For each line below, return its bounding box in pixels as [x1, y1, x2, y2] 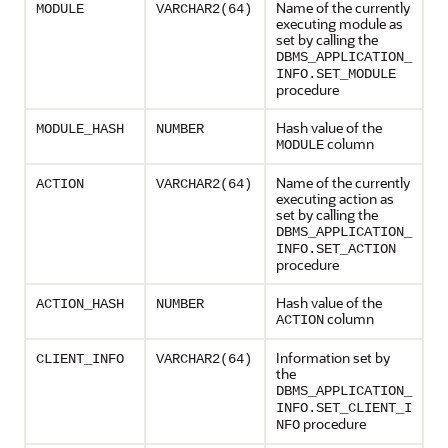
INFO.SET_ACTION [276, 241, 396, 257]
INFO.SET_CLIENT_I [276, 400, 412, 416]
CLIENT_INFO [36, 351, 124, 367]
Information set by [276, 348, 390, 367]
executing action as [276, 189, 394, 208]
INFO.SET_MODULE [276, 66, 396, 82]
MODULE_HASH [36, 121, 124, 137]
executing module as [276, 14, 403, 33]
